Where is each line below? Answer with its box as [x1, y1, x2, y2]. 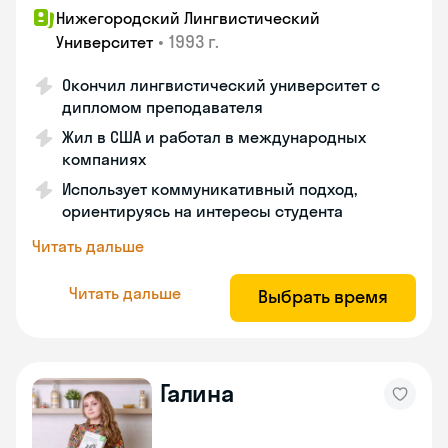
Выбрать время [258, 285, 388, 308]
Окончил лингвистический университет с [62, 75, 380, 95]
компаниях [62, 149, 146, 169]
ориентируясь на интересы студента [62, 201, 343, 221]
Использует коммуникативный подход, [62, 179, 357, 199]
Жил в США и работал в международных [62, 127, 366, 147]
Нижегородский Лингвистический [56, 8, 320, 28]
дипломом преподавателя [62, 97, 263, 117]
